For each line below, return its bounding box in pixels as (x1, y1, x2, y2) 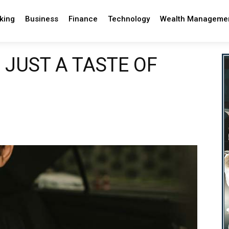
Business (25, 14, 58, 24)
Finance (68, 14, 98, 24)
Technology (107, 14, 150, 24)
